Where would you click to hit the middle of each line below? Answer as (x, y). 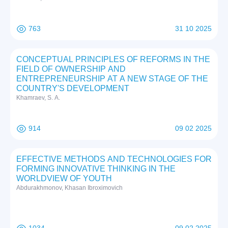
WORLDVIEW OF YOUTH (64, 179)
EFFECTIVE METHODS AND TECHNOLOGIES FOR (114, 159)
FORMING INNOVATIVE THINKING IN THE (96, 169)
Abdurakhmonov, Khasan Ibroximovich (69, 188)
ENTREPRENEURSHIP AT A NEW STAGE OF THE (112, 79)
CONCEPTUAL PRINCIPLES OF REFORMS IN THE (113, 60)
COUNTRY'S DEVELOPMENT (73, 89)
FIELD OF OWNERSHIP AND (71, 69)
